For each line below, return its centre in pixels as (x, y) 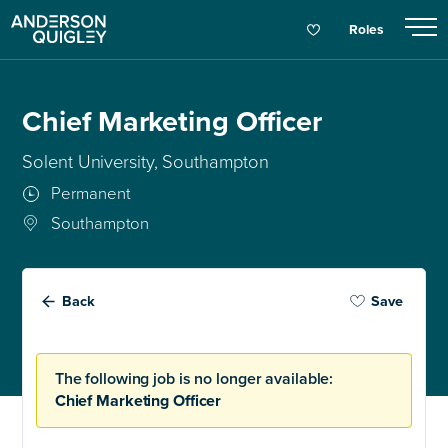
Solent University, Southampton (146, 161)
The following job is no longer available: (194, 379)
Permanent (89, 193)
